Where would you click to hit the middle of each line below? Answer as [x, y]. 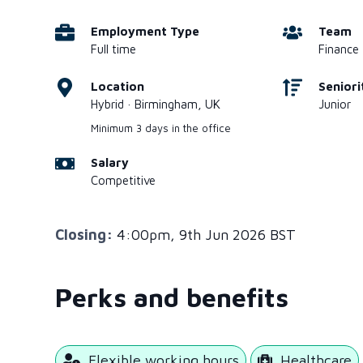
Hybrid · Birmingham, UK [155, 104]
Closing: [83, 235]
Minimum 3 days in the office [160, 128]
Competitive [123, 180]
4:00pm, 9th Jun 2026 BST [204, 235]
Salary [109, 162]
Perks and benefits [171, 297]
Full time [113, 49]
